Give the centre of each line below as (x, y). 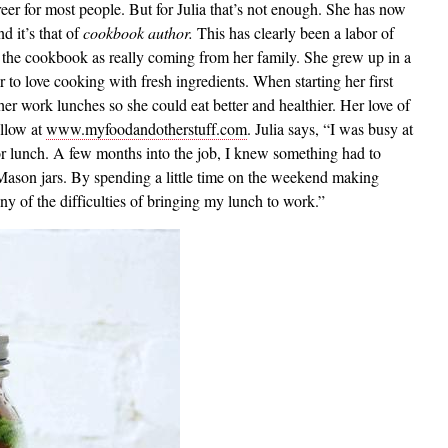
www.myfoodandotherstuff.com (146, 129)
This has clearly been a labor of (293, 33)
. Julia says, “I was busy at (330, 129)
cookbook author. (138, 33)
